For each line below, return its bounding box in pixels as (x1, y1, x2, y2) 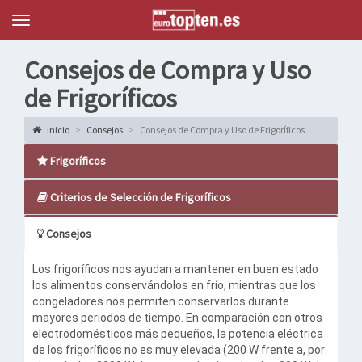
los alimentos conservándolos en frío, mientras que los (32, 279, 316, 292)
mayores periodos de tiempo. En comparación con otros (32, 311, 322, 324)
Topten (20, 15, 54, 29)
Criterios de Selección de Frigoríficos (48, 190, 231, 204)
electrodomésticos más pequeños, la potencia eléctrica (32, 327, 323, 340)
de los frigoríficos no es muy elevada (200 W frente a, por (32, 343, 325, 356)
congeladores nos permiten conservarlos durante (32, 295, 289, 308)
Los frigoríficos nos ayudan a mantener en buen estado (32, 263, 318, 276)
